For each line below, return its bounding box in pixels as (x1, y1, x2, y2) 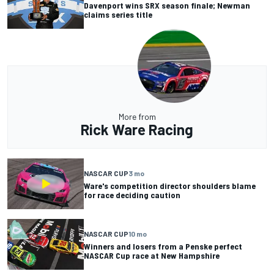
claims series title (84, 9, 152, 20)
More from (118, 111, 156, 122)
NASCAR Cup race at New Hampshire (84, 250, 220, 261)
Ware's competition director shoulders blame (84, 180, 256, 191)
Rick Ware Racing (81, 120, 193, 139)
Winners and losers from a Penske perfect (84, 240, 242, 251)
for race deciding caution (84, 189, 180, 200)
